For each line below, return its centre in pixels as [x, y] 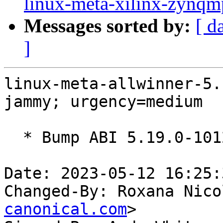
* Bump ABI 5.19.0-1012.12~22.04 [13, 138]
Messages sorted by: [107, 26]
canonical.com [65, 209]
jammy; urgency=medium [103, 102]
